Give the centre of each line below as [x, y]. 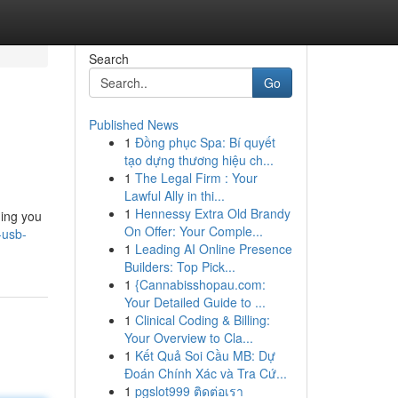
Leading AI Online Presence [213, 249]
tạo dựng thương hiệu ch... [199, 160]
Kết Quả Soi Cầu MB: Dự [205, 355]
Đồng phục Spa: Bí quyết [205, 142]
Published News [133, 124]
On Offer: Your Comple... [193, 231]
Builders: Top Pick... [179, 267]
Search [108, 59]
